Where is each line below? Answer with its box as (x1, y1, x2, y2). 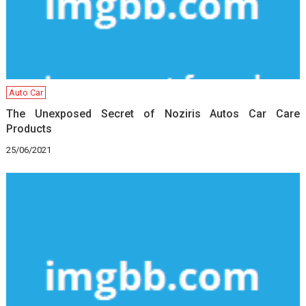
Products (6, 122, 53, 135)
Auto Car (9, 87, 44, 98)
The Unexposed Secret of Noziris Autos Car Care (6, 107, 301, 120)
